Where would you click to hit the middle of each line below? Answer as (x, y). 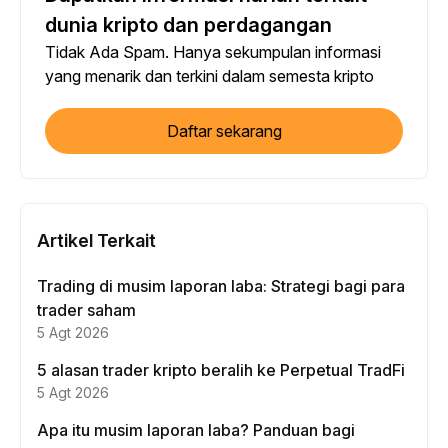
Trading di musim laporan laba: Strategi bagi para (221, 286)
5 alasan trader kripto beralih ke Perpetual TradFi (221, 370)
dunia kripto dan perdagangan (188, 25)
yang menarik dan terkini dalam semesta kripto (209, 76)
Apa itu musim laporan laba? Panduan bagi (196, 430)
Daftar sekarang (224, 131)
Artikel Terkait (96, 241)
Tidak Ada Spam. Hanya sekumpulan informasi (213, 52)
